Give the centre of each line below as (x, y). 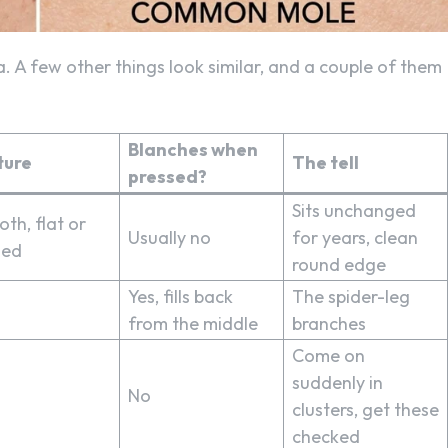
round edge (339, 264)
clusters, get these (365, 409)
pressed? (167, 176)
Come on (328, 355)
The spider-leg (351, 296)
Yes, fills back (180, 296)
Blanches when (193, 149)
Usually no (169, 237)
